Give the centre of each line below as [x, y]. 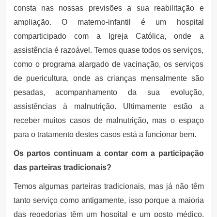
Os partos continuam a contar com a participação [108, 153]
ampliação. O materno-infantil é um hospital [108, 22]
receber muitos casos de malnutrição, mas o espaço [108, 120]
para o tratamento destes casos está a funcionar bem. [105, 134]
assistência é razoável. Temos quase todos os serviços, [108, 50]
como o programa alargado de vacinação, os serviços [108, 64]
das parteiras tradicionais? [62, 167]
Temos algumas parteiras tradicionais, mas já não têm [108, 186]
